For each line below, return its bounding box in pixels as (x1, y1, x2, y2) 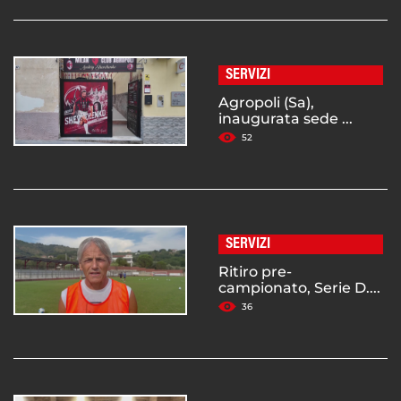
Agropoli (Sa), (218, 94, 314, 112)
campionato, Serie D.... (218, 279, 380, 297)
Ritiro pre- (218, 263, 292, 281)
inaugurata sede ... (218, 110, 353, 128)
